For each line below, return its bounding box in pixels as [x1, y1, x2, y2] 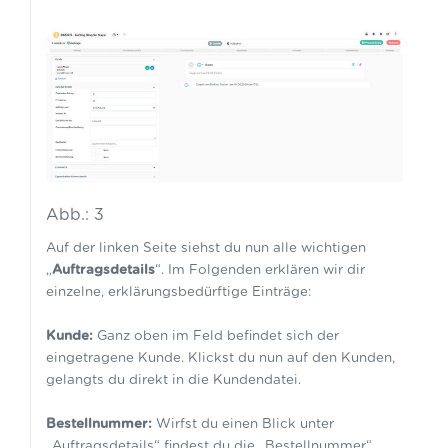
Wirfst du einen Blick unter [151, 417, 334, 432]
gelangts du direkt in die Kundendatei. [45, 373, 305, 388]
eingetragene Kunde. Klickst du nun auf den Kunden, [45, 351, 395, 366]
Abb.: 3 [45, 207, 104, 224]
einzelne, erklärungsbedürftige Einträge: [45, 285, 311, 300]
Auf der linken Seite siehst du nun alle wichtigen [45, 241, 366, 256]
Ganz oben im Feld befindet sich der [92, 329, 339, 344]
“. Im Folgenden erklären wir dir [154, 263, 365, 278]
